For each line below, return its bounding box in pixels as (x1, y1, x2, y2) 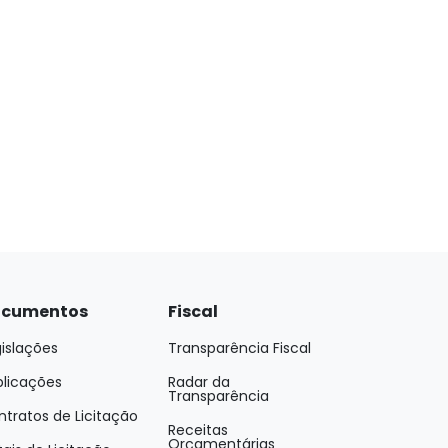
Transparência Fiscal (168, 338, 311, 358)
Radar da (168, 372, 230, 392)
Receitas (168, 420, 228, 440)
